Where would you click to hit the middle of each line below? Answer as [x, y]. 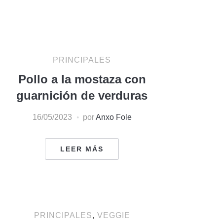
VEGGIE [113, 215]
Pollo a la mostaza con [82, 79]
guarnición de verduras [82, 95]
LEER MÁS [82, 149]
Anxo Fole [113, 117]
